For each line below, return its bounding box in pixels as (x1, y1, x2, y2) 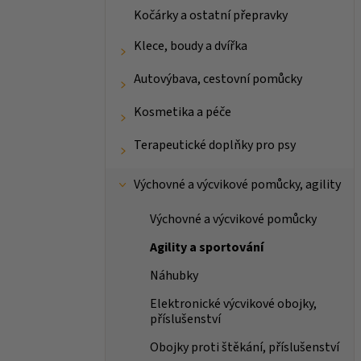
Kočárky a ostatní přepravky (133, 6, 288, 25)
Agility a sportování (149, 239, 263, 257)
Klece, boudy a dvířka (133, 37, 247, 56)
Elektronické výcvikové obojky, (149, 295, 317, 313)
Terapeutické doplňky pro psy (133, 136, 296, 155)
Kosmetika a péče (133, 103, 231, 122)
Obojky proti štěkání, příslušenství (149, 338, 339, 357)
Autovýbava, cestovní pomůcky (133, 70, 302, 89)
